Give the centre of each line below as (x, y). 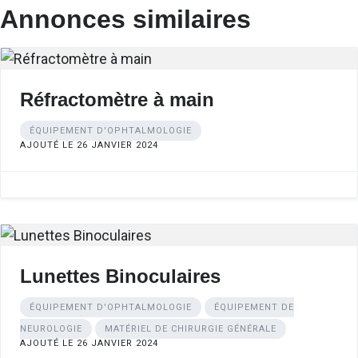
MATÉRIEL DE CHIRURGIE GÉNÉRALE (191, 328)
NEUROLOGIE (51, 328)
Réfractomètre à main (117, 99)
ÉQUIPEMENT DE (254, 307)
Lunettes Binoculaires (120, 276)
